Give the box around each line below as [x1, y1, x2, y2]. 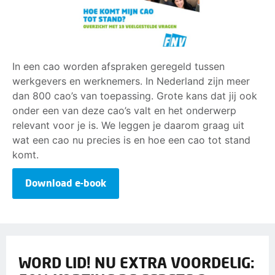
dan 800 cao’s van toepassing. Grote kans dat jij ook [12, 90, 257, 103]
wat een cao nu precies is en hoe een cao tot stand [12, 134, 250, 147]
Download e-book [25, 177, 106, 189]
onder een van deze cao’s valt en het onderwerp [12, 104, 236, 117]
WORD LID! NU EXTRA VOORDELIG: [18, 254, 255, 272]
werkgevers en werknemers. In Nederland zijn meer [12, 75, 250, 88]
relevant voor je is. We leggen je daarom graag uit [12, 119, 244, 132]
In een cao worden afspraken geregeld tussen [12, 60, 225, 73]
